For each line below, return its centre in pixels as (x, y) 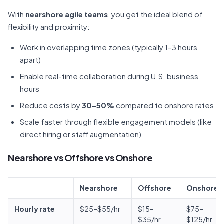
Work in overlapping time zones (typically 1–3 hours (109, 47)
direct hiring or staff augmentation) (81, 134)
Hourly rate (35, 209)
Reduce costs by (51, 105)
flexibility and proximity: (49, 27)
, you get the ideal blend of (155, 14)
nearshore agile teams (67, 14)
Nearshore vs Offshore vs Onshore (80, 158)
